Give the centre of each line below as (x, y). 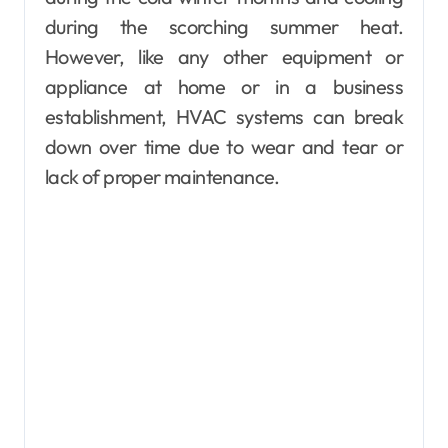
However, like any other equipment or (224, 57)
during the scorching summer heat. (224, 27)
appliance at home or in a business (224, 87)
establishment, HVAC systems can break (224, 117)
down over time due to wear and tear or (224, 147)
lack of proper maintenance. (162, 177)
